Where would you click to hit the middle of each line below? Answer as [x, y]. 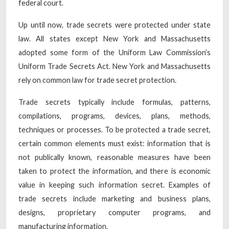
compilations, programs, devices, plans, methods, [114, 116]
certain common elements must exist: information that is [114, 143]
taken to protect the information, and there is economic [114, 171]
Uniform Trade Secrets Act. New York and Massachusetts [114, 66]
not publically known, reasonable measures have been [114, 157]
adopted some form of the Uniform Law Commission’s [114, 52]
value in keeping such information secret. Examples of [114, 185]
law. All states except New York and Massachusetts [114, 38]
